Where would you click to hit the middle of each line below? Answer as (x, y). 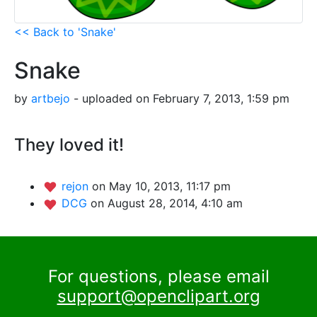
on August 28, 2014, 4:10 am (167, 203)
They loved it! (69, 144)
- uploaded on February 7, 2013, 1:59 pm (180, 98)
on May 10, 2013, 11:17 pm (161, 186)
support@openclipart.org (158, 296)
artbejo (51, 98)
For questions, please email (158, 277)
